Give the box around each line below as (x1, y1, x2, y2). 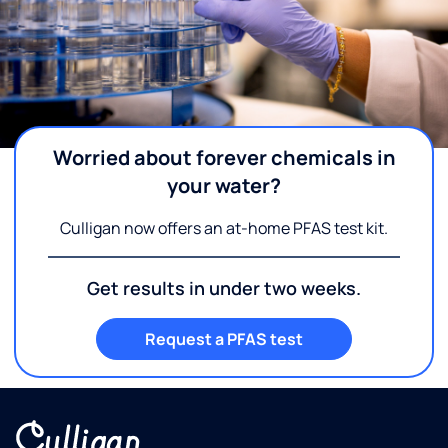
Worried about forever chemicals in (52, 143, 396, 171)
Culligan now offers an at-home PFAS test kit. (60, 216, 388, 239)
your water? (167, 171, 281, 199)
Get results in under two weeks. (87, 275, 361, 300)
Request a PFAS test (145, 327, 303, 350)
